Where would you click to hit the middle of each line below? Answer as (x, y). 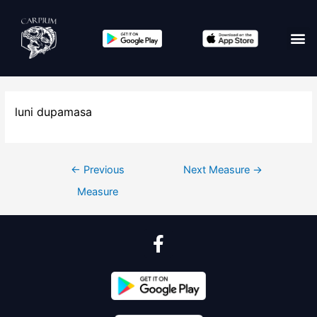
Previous (103, 169)
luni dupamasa (54, 112)
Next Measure (218, 169)
